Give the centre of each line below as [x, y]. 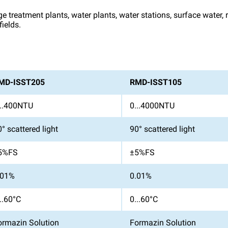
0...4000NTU [152, 106]
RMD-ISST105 [156, 82]
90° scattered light [162, 129]
